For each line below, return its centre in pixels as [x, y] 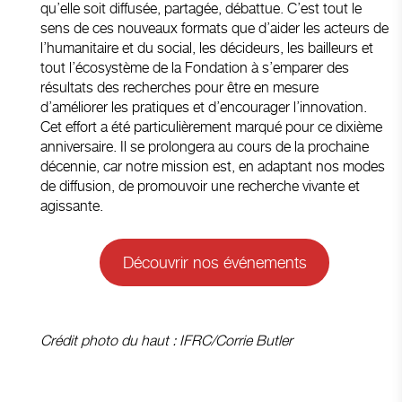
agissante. [72, 205]
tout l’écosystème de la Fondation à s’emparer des [195, 67]
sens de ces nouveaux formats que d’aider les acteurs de [214, 28]
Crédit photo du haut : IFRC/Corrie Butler [166, 340]
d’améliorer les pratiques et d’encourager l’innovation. [204, 107]
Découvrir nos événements [214, 262]
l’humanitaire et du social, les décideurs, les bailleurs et [207, 48]
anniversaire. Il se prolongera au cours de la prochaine [205, 146]
